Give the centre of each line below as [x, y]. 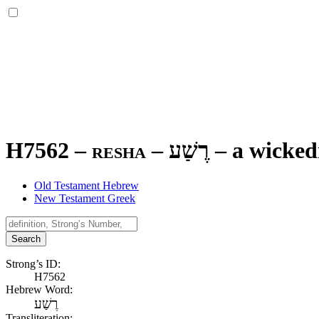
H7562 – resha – [87, 151]
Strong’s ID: [33, 263]
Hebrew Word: [39, 289]
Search [26, 239]
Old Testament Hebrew [87, 185]
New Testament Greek [85, 198]
